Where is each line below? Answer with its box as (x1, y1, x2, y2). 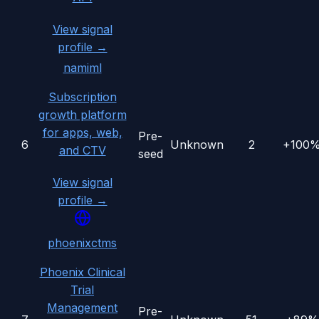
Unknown (170, 137, 224, 152)
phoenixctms (48, 236, 117, 251)
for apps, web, (42, 125, 122, 140)
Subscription (48, 90, 117, 105)
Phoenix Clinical (39, 265, 125, 280)
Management (47, 300, 117, 315)
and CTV (58, 143, 106, 158)
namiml (63, 61, 102, 75)
